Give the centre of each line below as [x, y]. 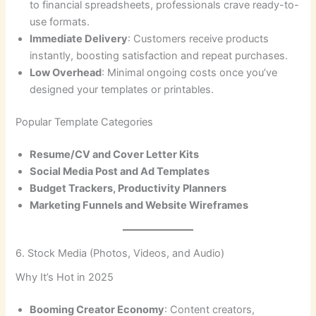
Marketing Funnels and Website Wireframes [139, 205]
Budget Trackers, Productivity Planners [128, 188]
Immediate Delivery [79, 39]
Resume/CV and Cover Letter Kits [115, 154]
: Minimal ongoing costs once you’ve [190, 73]
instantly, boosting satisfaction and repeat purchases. [159, 56]
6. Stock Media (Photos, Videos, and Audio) [120, 253]
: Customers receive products [199, 39]
